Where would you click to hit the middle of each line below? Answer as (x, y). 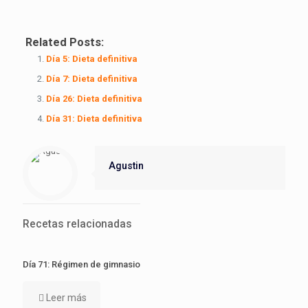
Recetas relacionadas (77, 224)
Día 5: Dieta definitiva (91, 58)
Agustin (126, 165)
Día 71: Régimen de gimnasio (81, 264)
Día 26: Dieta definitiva (94, 98)
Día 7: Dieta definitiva (91, 78)
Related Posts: (64, 42)
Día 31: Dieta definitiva (94, 118)
